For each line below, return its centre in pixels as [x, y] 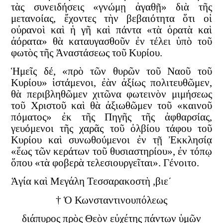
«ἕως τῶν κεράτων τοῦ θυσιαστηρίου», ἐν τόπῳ [111, 152]
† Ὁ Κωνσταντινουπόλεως [111, 200]
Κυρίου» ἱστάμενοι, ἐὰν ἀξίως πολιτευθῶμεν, [111, 83]
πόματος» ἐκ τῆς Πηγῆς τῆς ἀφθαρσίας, [111, 117]
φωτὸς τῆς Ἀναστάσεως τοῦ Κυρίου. [87, 53]
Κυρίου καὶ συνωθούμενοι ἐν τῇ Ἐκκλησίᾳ [111, 140]
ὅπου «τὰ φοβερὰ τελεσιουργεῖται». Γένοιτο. [105, 163]
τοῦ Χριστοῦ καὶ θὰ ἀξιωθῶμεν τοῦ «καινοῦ [111, 106]
